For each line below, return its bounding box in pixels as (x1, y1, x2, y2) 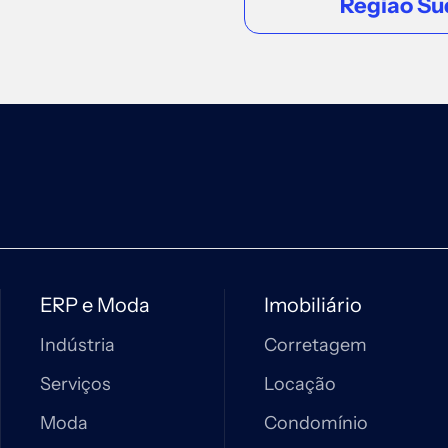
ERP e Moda (40, 293, 150, 317)
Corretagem (264, 334, 367, 356)
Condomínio (264, 412, 368, 434)
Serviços (40, 373, 111, 395)
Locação (264, 373, 336, 395)
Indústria (40, 334, 115, 356)
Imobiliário (264, 293, 362, 317)
